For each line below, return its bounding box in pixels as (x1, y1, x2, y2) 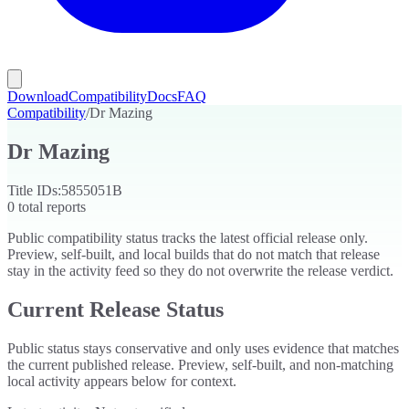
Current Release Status (7, 297, 224, 321)
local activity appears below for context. (7, 372, 236, 389)
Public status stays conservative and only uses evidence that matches (7, 340, 399, 356)
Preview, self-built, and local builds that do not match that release (7, 246, 380, 262)
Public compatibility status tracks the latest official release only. (7, 229, 368, 246)
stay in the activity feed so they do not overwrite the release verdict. (7, 262, 393, 278)
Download (7, 89, 68, 104)
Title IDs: (7, 182, 61, 198)
